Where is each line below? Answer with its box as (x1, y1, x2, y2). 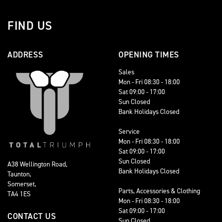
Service (118, 127, 140, 136)
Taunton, (7, 169, 31, 178)
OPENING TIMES (118, 49, 179, 60)
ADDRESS (7, 49, 44, 60)
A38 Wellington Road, (7, 160, 67, 168)
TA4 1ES (7, 189, 31, 198)
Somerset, (7, 179, 36, 188)
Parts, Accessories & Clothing (118, 186, 200, 195)
